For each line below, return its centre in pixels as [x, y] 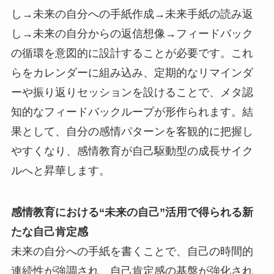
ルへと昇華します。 [60, 171]
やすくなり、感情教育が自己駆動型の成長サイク [132, 151]
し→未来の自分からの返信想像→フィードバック [132, 34]
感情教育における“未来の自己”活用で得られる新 [132, 212]
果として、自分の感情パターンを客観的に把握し [132, 132]
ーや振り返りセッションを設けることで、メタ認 [132, 93]
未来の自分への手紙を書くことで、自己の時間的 [132, 251]
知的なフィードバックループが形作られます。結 [132, 112]
